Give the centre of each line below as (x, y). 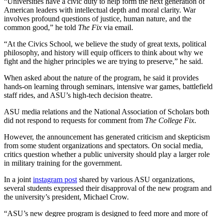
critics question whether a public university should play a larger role (107, 154)
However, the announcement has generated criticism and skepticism (107, 137)
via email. (119, 27)
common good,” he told (41, 27)
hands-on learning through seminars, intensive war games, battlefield (108, 86)
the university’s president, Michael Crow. (66, 197)
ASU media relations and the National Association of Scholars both (107, 111)
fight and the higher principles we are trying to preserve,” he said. (103, 61)
